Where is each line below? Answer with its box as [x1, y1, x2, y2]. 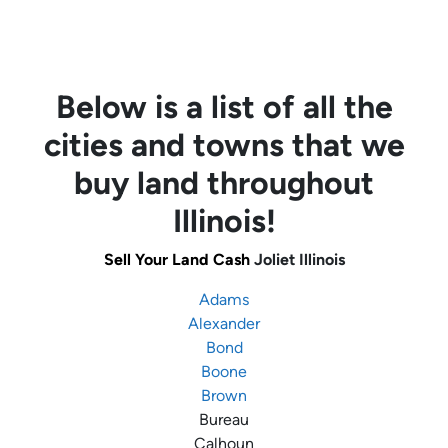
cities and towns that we [43, 126, 405, 165]
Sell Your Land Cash [103, 250, 250, 270]
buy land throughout [74, 164, 374, 203]
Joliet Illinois [249, 250, 345, 270]
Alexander [188, 314, 260, 334]
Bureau [199, 410, 249, 430]
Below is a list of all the [55, 88, 393, 127]
